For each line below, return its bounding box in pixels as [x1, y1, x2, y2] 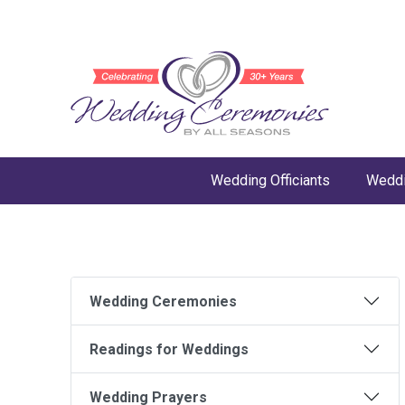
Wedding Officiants [211, 172, 330, 189]
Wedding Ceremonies [89, 292, 237, 310]
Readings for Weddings [89, 340, 249, 358]
